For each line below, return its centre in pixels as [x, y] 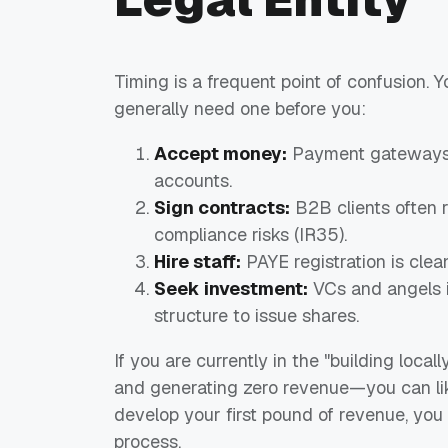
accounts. [193, 180]
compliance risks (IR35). [250, 234]
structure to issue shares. [256, 315]
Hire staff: [197, 261]
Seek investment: [231, 288]
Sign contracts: [222, 207]
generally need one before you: [240, 108]
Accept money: [220, 153]
